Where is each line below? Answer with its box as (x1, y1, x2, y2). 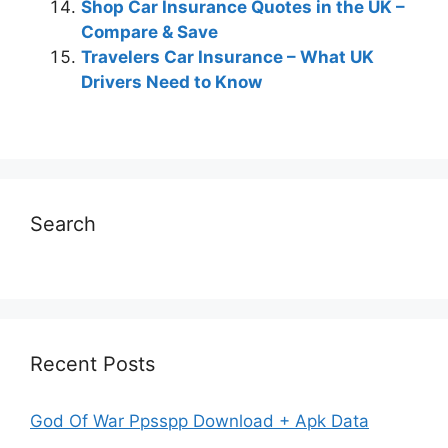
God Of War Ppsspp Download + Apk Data (30, 411, 369, 431)
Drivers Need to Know (81, 72, 262, 92)
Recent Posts (30, 352, 155, 376)
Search (30, 212, 96, 236)
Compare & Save (81, 22, 218, 42)
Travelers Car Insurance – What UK (81, 47, 374, 67)
